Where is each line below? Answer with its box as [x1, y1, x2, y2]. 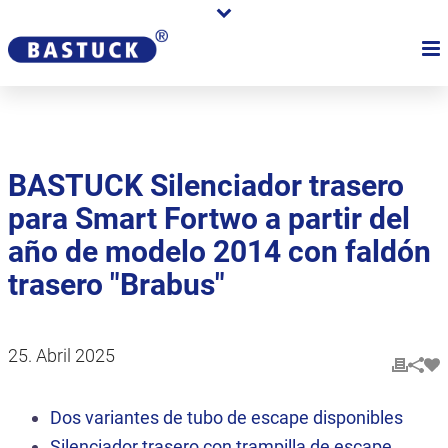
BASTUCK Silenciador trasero [8, 168, 404, 203]
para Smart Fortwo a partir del [8, 201, 410, 236]
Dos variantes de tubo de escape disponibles [50, 407, 404, 428]
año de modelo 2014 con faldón [8, 234, 431, 269]
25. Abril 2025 [8, 345, 115, 366]
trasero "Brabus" [8, 267, 225, 302]
